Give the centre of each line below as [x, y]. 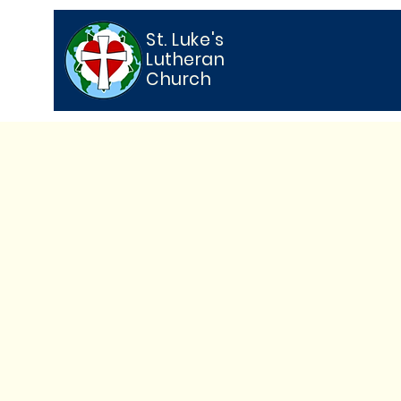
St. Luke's [185, 40]
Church [179, 79]
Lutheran [186, 60]
